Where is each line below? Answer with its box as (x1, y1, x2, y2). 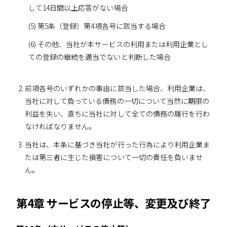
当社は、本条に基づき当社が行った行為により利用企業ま (24, 139, 210, 150)
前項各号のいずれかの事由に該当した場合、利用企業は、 (24, 83, 210, 93)
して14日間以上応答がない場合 (28, 3, 128, 13)
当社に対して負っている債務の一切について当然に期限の (24, 95, 210, 106)
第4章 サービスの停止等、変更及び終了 (16, 194, 211, 211)
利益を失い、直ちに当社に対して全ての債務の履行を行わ (24, 108, 210, 119)
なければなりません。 (24, 121, 96, 131)
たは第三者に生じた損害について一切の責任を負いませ (24, 152, 203, 163)
